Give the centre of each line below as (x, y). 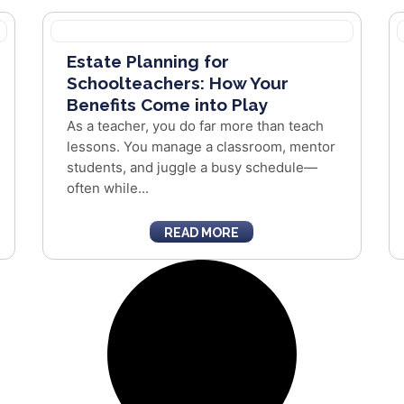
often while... (108, 188)
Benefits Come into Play (168, 105)
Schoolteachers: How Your (178, 83)
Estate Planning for (148, 61)
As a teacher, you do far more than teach (196, 126)
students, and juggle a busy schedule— (193, 167)
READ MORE (202, 233)
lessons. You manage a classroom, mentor (202, 147)
